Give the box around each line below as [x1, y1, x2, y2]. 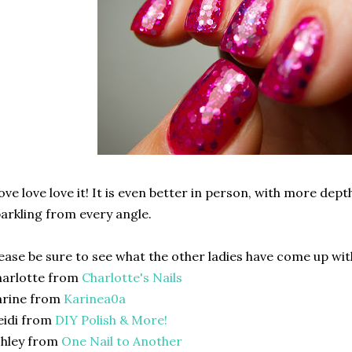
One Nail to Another [61, 333, 182, 349]
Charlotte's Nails [82, 269, 182, 285]
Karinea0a [64, 291, 126, 306]
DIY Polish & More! [55, 312, 167, 328]
